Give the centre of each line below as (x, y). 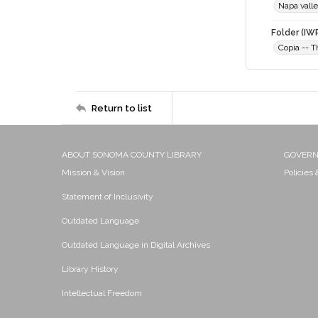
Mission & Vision (93, 172)
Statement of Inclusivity (108, 197)
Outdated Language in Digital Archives (136, 245)
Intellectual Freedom (102, 293)
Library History (90, 269)
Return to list (122, 108)
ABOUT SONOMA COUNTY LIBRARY (132, 155)
